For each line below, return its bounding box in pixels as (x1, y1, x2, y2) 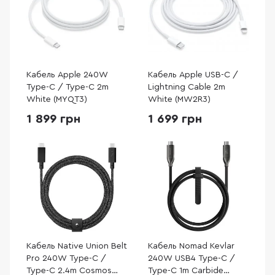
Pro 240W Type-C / (26, 254, 106, 263)
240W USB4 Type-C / (148, 254, 235, 263)
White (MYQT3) (26, 95, 87, 104)
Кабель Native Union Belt (26, 242, 127, 251)
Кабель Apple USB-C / (148, 71, 238, 80)
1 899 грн (26, 113, 80, 126)
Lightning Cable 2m (148, 83, 225, 92)
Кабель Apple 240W (26, 71, 108, 80)
